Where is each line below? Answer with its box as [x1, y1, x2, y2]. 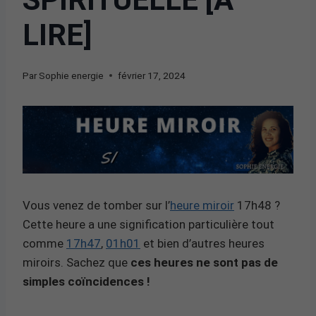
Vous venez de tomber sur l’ [23, 197, 170, 212]
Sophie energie [39, 69, 104, 81]
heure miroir [170, 197, 234, 212]
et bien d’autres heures [140, 236, 265, 250]
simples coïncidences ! [23, 274, 150, 288]
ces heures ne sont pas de [130, 255, 278, 269]
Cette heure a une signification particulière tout [23, 217, 274, 231]
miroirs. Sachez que [23, 255, 130, 269]
